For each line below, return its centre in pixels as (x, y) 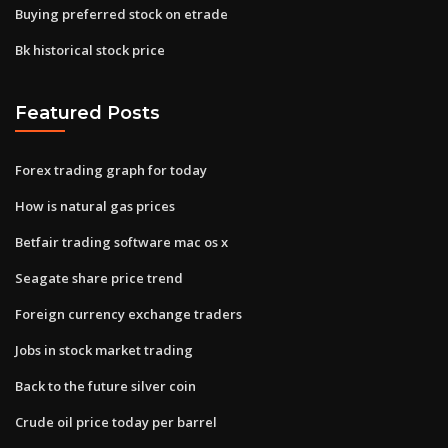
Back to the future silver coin (105, 385)
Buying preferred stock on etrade (121, 13)
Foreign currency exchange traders (128, 313)
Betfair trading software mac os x (121, 241)
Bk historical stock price (90, 49)
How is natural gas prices (95, 205)
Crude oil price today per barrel (116, 421)
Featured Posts (87, 113)
